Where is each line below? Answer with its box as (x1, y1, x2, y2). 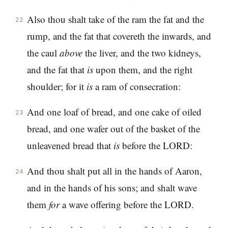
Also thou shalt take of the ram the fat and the (26, 13, 204, 26)
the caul (26, 46, 60, 60)
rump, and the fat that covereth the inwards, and (26, 30, 211, 43)
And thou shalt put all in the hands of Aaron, (26, 164, 202, 177)
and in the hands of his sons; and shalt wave (26, 181, 197, 194)
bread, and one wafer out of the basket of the (26, 122, 200, 135)
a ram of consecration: (92, 80, 181, 93)
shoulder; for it (26, 80, 87, 93)
